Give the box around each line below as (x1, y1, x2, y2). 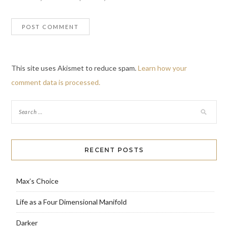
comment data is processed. (11, 78, 100, 87)
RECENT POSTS (84, 146, 144, 154)
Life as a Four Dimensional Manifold (16, 197, 127, 207)
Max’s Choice (16, 177, 59, 186)
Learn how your (137, 64, 187, 73)
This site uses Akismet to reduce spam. (11, 64, 138, 73)
